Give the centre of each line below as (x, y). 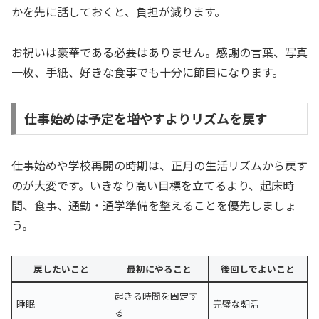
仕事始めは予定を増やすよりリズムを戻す (146, 119)
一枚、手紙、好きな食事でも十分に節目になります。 (147, 72)
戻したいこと (61, 269)
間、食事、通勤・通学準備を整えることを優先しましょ (154, 205)
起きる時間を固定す (157, 296)
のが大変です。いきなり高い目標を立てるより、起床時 (153, 185)
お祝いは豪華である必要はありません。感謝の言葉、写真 (159, 52)
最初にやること (159, 269)
